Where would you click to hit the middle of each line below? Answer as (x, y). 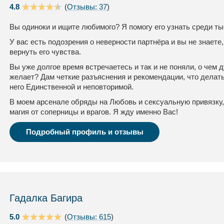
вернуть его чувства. (45, 52)
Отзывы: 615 (89, 217)
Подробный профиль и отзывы (84, 132)
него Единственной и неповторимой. (71, 87)
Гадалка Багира (46, 198)
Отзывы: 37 (87, 7)
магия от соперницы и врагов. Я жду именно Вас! (94, 112)
